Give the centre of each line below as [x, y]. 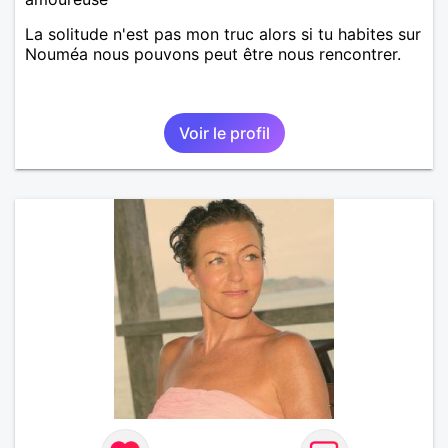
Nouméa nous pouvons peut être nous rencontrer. [213, 53]
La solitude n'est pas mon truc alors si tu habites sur [223, 33]
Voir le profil [224, 132]
